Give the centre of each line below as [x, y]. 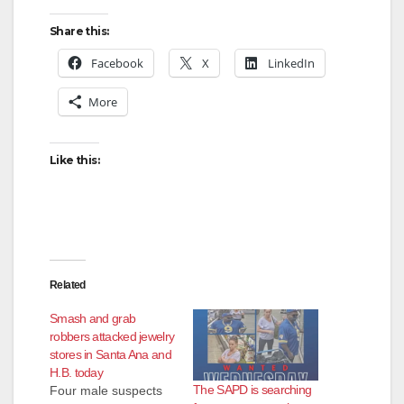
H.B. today [76, 372]
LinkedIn [291, 63]
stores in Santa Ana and [110, 354]
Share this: [79, 31]
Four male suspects [106, 390]
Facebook [117, 63]
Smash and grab [93, 318]
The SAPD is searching [252, 390]
